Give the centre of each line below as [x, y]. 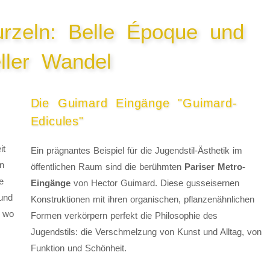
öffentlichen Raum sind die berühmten [107, 167]
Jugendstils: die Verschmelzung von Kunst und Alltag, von [146, 232]
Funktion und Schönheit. [78, 248]
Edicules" [57, 121]
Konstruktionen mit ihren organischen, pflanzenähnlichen [142, 199]
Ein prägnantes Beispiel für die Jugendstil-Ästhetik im [136, 151]
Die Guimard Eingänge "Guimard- [134, 103]
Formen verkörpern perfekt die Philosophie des [124, 216]
